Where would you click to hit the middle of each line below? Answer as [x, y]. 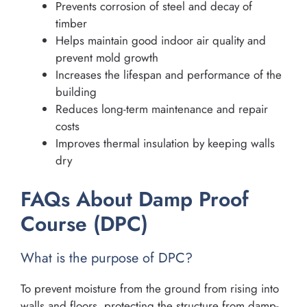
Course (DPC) [84, 223]
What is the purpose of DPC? [107, 258]
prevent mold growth [107, 58]
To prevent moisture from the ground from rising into [150, 288]
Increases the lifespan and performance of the [169, 75]
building [76, 92]
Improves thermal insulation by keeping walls [165, 144]
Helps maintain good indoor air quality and [161, 41]
